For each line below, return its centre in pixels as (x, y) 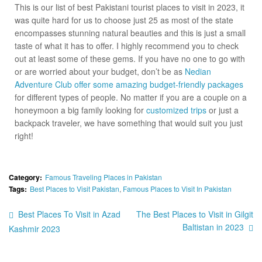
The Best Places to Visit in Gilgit (195, 214)
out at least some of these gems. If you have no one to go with (130, 59)
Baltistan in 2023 (213, 227)
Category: (25, 177)
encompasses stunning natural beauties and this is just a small (130, 33)
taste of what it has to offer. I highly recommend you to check (127, 46)
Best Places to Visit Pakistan (75, 188)
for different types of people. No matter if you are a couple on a (131, 97)
